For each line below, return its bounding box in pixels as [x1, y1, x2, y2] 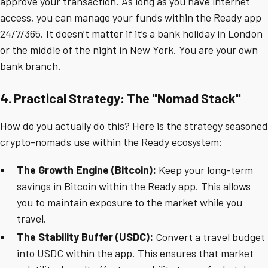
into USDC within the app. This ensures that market [17, 246, 254, 260]
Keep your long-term [156, 163, 253, 177]
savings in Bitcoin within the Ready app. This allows [17, 179, 251, 193]
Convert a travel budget [153, 230, 265, 244]
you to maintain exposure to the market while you [17, 196, 242, 209]
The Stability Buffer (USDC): [17, 230, 153, 244]
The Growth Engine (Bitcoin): [17, 163, 156, 177]
